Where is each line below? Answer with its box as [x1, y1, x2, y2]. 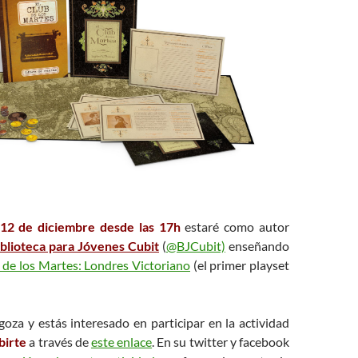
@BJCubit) [166, 237, 225, 253]
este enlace [90, 333, 153, 349]
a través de [29, 333, 91, 349]
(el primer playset [190, 257, 289, 272]
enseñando [225, 237, 289, 253]
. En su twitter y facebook [152, 333, 290, 349]
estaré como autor [180, 218, 290, 234]
